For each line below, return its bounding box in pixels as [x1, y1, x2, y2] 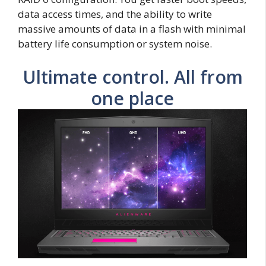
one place [91, 85, 174, 110]
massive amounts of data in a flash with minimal [18, 22, 246, 36]
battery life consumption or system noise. [18, 37, 212, 51]
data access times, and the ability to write [18, 7, 212, 21]
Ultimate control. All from [22, 64, 243, 89]
